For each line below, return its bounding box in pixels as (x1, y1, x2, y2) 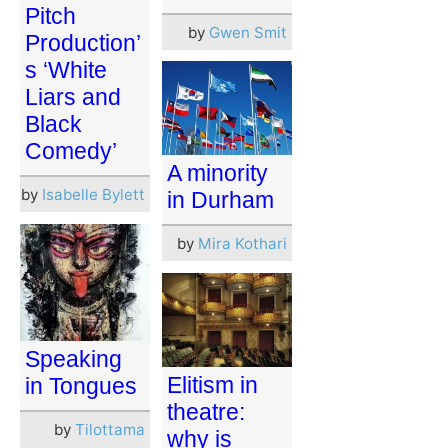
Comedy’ (25, 138, 117, 165)
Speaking (25, 346, 122, 372)
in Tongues (25, 373, 137, 399)
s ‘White (25, 57, 107, 84)
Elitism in (167, 372, 258, 399)
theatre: (167, 399, 245, 426)
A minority (167, 160, 268, 187)
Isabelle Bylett (42, 185, 145, 205)
